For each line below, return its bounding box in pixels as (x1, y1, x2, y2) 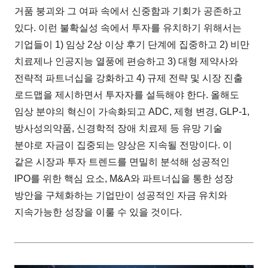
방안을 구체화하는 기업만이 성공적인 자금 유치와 (14, 190, 228, 200)
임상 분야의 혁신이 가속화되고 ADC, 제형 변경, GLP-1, (14, 106, 250, 117)
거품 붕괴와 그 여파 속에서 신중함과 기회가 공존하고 (14, 5, 242, 16)
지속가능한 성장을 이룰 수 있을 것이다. (14, 206, 182, 217)
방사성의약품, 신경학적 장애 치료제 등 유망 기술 (14, 123, 223, 133)
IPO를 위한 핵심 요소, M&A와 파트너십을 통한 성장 (14, 173, 234, 184)
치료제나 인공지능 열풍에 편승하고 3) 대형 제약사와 (14, 56, 239, 66)
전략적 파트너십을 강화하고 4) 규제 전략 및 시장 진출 (14, 72, 243, 83)
